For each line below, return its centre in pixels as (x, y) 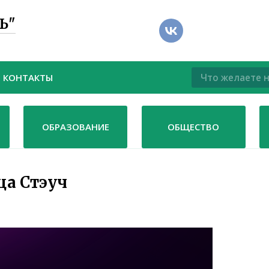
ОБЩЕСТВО (194, 127)
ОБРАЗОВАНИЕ (75, 127)
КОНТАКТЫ (28, 77)
